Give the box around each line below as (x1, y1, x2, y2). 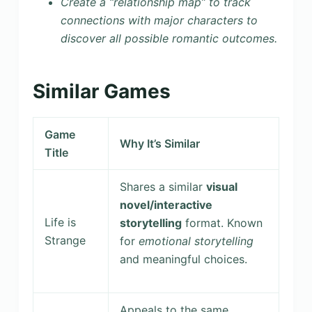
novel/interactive (119, 197, 212, 212)
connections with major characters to (60, 13, 258, 27)
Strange (44, 233, 86, 247)
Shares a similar (119, 179, 206, 194)
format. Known (181, 215, 263, 230)
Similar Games (32, 79, 171, 103)
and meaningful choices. (119, 251, 247, 266)
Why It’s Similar (119, 136, 200, 150)
